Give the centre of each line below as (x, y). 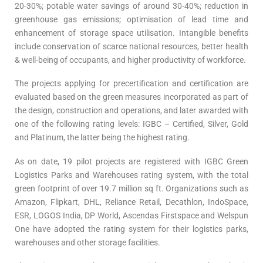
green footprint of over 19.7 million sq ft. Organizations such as (131, 188)
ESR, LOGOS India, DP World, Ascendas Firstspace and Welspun (131, 215)
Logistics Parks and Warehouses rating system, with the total (131, 175)
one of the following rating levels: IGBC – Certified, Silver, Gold (131, 124)
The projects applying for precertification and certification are (131, 84)
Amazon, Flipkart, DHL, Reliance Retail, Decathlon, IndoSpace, (131, 202)
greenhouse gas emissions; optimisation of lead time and (131, 19)
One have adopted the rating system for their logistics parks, (131, 229)
